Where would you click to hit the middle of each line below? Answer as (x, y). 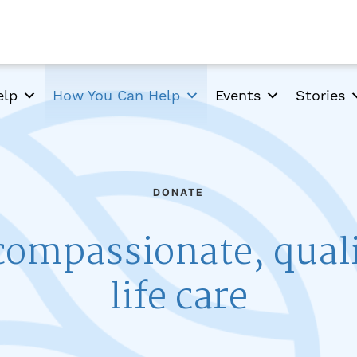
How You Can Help (116, 95)
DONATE (178, 192)
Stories (320, 95)
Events (237, 95)
